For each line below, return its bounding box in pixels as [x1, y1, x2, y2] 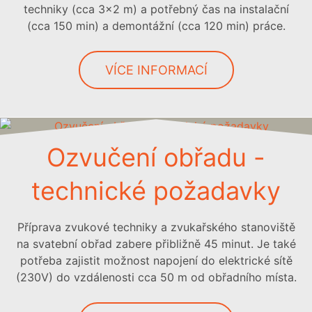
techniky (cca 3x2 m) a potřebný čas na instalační [23, 2, 289, 16]
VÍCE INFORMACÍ [104, 62, 208, 77]
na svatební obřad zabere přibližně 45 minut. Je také [16, 236, 296, 251]
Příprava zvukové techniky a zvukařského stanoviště [17, 219, 295, 234]
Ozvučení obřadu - [47, 141, 265, 173]
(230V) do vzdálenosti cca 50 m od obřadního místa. [15, 270, 297, 284]
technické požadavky [31, 175, 281, 206]
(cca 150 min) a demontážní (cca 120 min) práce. [26, 19, 286, 33]
